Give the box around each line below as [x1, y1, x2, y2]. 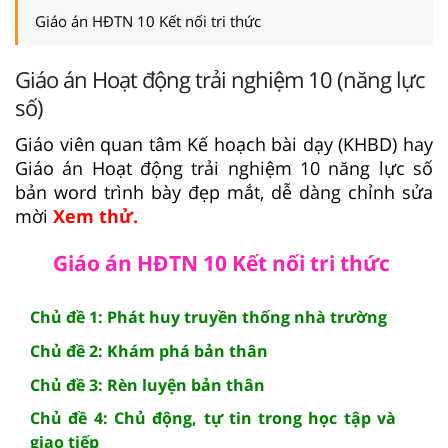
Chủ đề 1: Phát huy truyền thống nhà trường [30, 305, 387, 328]
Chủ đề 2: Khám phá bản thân [30, 339, 268, 362]
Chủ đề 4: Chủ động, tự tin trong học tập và [30, 406, 396, 429]
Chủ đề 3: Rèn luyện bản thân [30, 373, 265, 396]
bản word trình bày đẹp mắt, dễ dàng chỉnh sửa [15, 179, 433, 204]
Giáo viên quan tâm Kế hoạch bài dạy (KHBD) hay [15, 131, 433, 156]
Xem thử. [53, 203, 138, 228]
